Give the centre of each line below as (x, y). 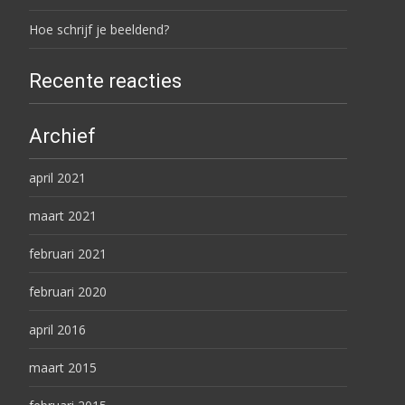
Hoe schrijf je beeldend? (99, 29)
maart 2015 (63, 367)
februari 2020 (68, 292)
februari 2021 (68, 254)
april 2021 (57, 178)
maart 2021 (63, 216)
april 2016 (57, 330)
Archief (62, 136)
